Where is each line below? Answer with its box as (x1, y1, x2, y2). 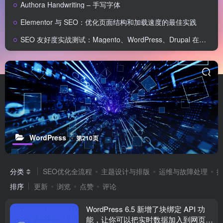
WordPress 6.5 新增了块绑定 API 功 (86, 204, 205, 214)
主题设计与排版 (101, 166, 150, 176)
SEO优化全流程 (43, 166, 92, 176)
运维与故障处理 (159, 166, 208, 176)
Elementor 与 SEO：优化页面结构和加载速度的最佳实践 (20, 17, 197, 27)
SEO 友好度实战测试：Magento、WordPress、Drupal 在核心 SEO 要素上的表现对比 (20, 34, 199, 44)
